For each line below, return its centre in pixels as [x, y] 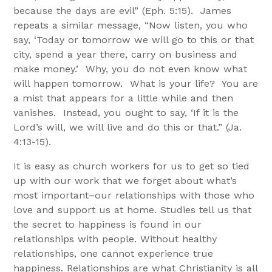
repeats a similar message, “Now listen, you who [131, 25]
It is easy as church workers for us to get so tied [132, 166]
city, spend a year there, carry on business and [126, 54]
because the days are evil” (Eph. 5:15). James [123, 10]
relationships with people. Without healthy [115, 239]
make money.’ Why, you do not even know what [131, 69]
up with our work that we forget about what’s [125, 180]
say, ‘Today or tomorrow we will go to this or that [134, 39]
